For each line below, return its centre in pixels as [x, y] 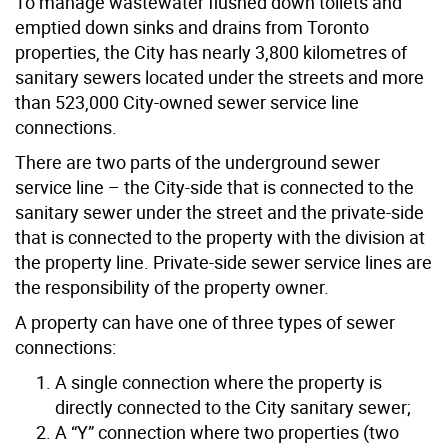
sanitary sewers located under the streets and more [219, 76]
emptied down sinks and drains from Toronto [192, 26]
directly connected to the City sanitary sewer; [233, 406]
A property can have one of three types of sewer [205, 321]
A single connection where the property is [218, 381]
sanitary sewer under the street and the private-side [219, 211]
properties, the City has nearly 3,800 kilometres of [211, 51]
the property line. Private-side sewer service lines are [223, 261]
